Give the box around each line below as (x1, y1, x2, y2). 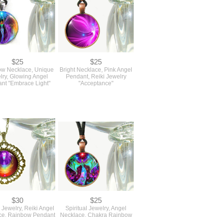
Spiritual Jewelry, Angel (65, 204, 126, 212)
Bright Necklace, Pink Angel (60, 66, 132, 73)
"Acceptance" (78, 79, 113, 87)
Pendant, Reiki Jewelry (65, 73, 126, 80)
